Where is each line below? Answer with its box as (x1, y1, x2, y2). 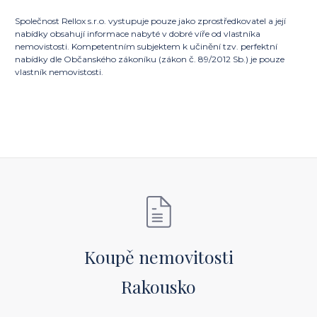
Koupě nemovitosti (83, 245, 234, 269)
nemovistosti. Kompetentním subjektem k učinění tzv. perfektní (15, 41, 277, 52)
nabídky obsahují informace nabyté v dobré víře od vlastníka (15, 28, 260, 40)
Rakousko (121, 275, 196, 299)
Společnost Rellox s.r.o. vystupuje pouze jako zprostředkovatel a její (15, 16, 286, 27)
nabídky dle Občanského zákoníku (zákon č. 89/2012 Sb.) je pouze (15, 54, 284, 65)
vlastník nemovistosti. (15, 67, 103, 78)
